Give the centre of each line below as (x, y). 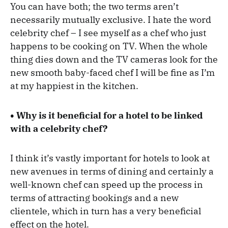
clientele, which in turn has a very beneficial (106, 211)
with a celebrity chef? (59, 129)
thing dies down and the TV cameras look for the (114, 60)
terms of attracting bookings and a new (94, 198)
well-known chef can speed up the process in (107, 185)
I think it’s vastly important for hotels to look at (110, 158)
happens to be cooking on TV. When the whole (109, 46)
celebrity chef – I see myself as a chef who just (108, 33)
